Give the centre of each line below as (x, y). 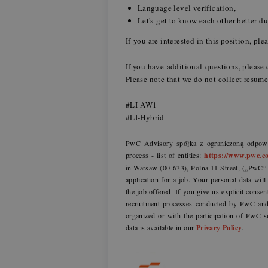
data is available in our (161, 227)
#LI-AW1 (141, 104)
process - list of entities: (165, 155)
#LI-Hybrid (146, 117)
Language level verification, (186, 7)
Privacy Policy (219, 227)
